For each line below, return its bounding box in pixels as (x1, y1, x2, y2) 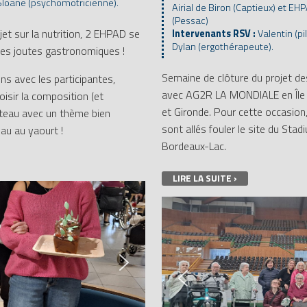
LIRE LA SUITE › (172, 171, 237, 185)
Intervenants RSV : (171, 26, 258, 41)
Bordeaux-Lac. (161, 138, 226, 154)
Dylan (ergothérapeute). (171, 39, 273, 54)
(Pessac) (171, 13, 214, 28)
